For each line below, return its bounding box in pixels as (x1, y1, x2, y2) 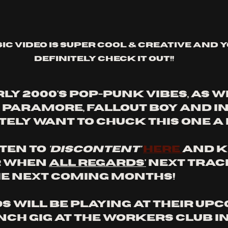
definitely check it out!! (34, 55, 174, 63)
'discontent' (48, 145, 141, 155)
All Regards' (49, 158, 146, 168)
